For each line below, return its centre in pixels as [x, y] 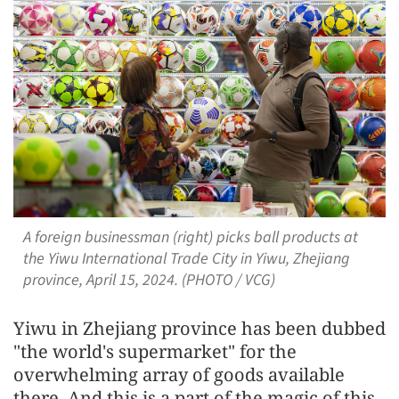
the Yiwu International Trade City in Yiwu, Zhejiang [186, 258]
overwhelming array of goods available [179, 374]
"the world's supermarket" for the [155, 351]
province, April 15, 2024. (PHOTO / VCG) [149, 280]
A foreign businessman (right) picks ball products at [190, 237]
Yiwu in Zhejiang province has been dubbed [199, 328]
